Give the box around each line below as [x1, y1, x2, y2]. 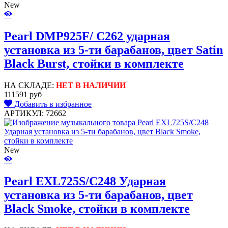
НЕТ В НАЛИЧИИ [56, 80, 126, 90]
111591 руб [4, 90, 42, 99]
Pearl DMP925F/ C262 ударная [4, 29, 170, 43]
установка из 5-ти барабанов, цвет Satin [4, 43, 223, 56]
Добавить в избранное [14, 99, 92, 108]
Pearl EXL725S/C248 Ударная [4, 174, 166, 188]
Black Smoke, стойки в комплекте [4, 202, 190, 215]
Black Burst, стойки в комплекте [4, 56, 184, 70]
